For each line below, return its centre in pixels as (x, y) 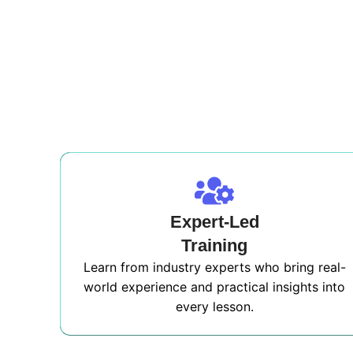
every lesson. (214, 307)
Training (215, 245)
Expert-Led (214, 222)
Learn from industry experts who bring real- (214, 267)
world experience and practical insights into (215, 287)
